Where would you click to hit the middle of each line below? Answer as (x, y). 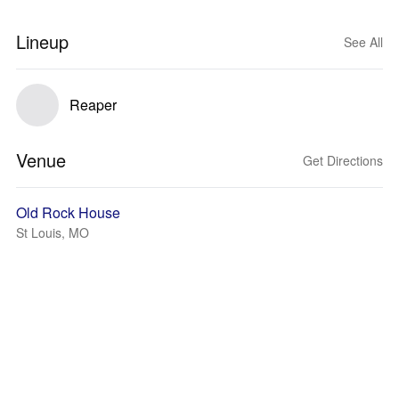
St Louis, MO (53, 232)
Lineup (42, 41)
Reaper (93, 105)
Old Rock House (68, 212)
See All (363, 42)
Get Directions (343, 160)
